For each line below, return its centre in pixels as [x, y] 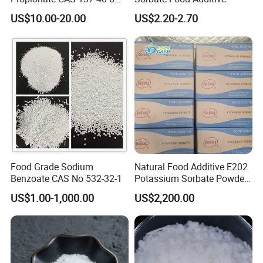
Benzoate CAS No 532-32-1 [67, 178]
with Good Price [43, 11]
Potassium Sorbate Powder [190, 178]
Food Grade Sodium [52, 166]
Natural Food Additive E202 [191, 166]
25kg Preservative [171, 190]
